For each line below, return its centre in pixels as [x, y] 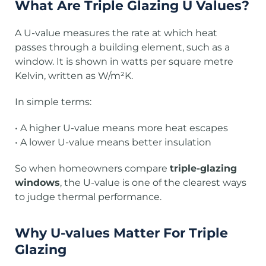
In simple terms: [53, 102]
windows [37, 183]
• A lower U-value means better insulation [113, 142]
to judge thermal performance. [88, 197]
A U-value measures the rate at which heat [116, 33]
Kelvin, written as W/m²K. [74, 76]
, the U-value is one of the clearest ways [153, 183]
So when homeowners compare [92, 168]
